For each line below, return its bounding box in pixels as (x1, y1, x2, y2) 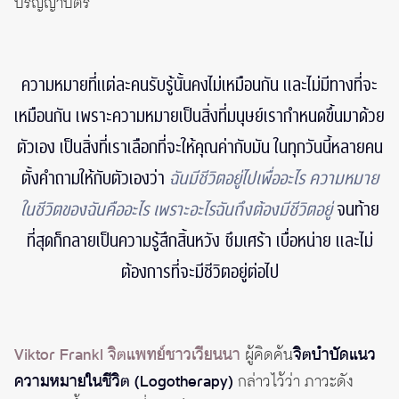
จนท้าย (336, 197, 379, 223)
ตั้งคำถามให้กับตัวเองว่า (20, 166, 165, 191)
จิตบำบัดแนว (293, 343, 376, 367)
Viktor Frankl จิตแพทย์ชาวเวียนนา (14, 343, 240, 367)
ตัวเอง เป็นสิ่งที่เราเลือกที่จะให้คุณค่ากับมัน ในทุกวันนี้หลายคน (16, 134, 383, 160)
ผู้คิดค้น (240, 343, 293, 367)
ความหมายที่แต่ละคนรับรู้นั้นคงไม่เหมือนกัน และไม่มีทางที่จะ (21, 72, 378, 98)
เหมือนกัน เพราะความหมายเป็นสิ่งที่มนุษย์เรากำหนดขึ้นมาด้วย (14, 103, 385, 129)
